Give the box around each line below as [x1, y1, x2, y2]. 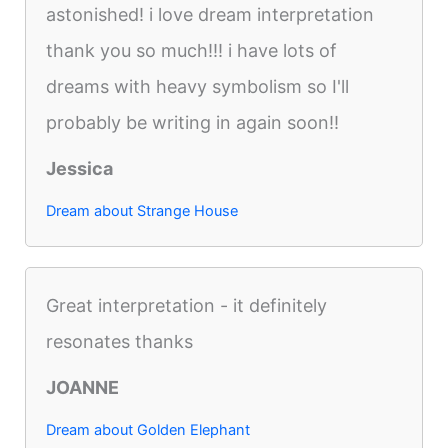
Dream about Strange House [46, 202, 239, 221]
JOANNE [46, 377, 120, 399]
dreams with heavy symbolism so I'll [46, 76, 350, 98]
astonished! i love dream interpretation [46, 4, 375, 26]
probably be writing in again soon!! [46, 112, 340, 134]
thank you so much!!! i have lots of [46, 40, 338, 62]
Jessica [46, 158, 114, 180]
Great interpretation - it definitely [46, 295, 328, 317]
